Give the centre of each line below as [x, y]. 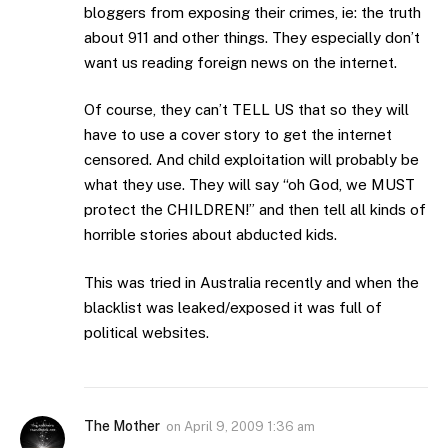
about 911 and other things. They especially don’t [252, 37]
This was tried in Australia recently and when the [251, 282]
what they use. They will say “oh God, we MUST [249, 185]
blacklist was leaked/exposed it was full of [233, 307]
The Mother [122, 425]
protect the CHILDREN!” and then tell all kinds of [255, 210]
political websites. [146, 332]
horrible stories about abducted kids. [210, 235]
